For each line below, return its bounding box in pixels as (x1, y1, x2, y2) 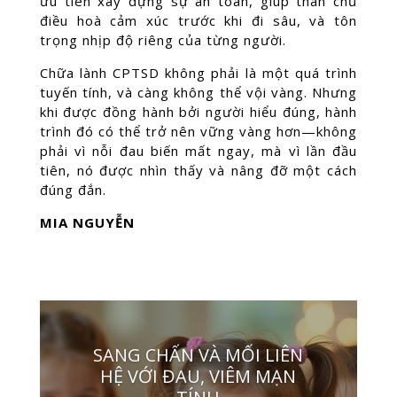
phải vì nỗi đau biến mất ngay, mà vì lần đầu (39, 142, 358, 160)
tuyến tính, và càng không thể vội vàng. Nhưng (39, 83, 358, 101)
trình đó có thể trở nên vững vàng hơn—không (39, 122, 358, 140)
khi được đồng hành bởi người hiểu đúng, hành (39, 103, 358, 121)
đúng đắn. (39, 181, 106, 198)
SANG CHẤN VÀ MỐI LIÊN (93, 343, 304, 368)
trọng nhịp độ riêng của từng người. (39, 31, 286, 49)
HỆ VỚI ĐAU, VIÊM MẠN (100, 364, 297, 389)
